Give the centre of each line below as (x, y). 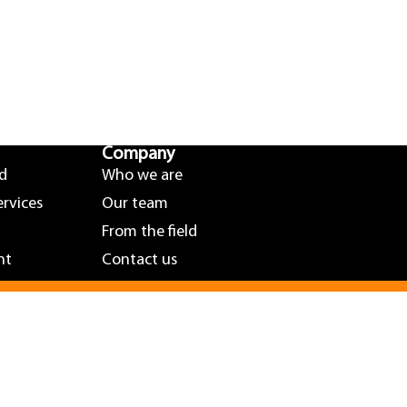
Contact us (139, 260)
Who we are (142, 176)
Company (138, 154)
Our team (135, 204)
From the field (149, 232)
